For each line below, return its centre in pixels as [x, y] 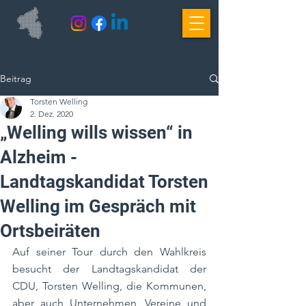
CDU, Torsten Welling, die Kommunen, [109, 286]
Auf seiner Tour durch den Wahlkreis [109, 252]
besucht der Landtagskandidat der [109, 269]
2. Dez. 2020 [52, 114]
